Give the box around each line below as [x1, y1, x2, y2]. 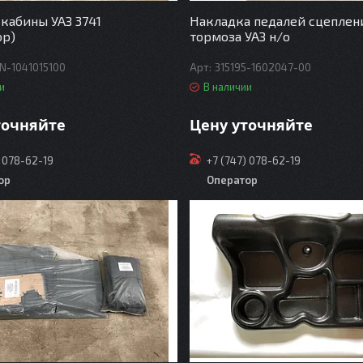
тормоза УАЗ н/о [189, 28, 290, 44]
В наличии [203, 79, 252, 93]
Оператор [206, 173, 258, 187]
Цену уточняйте [189, 115, 313, 135]
